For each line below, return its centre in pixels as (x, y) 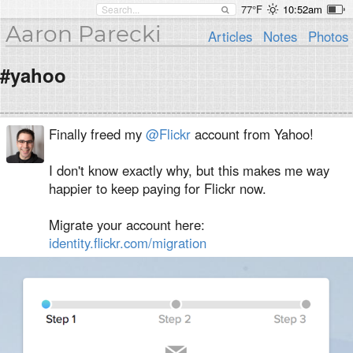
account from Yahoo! (252, 134)
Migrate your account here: (127, 225)
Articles (230, 36)
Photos (328, 36)
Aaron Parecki (83, 34)
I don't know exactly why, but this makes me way (189, 170)
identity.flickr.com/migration (128, 243)
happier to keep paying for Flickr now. (158, 188)
